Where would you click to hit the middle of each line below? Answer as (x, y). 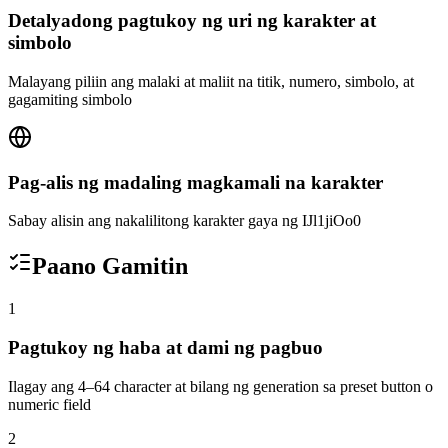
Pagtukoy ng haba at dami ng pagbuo (165, 347)
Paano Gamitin (110, 266)
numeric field (49, 404)
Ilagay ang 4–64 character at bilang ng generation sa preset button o (220, 386)
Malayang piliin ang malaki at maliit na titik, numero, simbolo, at (211, 81)
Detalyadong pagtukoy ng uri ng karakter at (192, 21)
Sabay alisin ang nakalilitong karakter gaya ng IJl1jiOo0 (184, 221)
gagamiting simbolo (70, 99)
